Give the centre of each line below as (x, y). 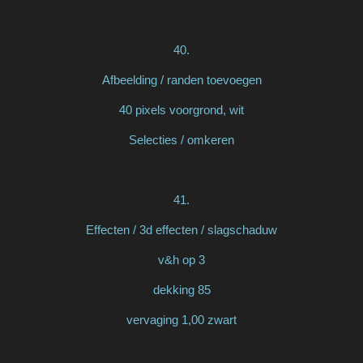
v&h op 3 (181, 259)
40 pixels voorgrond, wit (181, 109)
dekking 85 (181, 289)
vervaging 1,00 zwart (181, 319)
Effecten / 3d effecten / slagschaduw (181, 229)
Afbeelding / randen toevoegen (181, 79)
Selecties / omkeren (181, 139)
